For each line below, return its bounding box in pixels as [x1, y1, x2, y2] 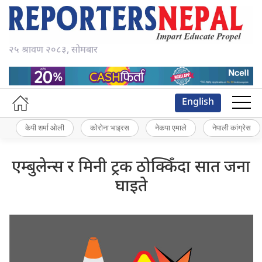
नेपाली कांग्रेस [212, 123, 251, 133]
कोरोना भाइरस [90, 123, 129, 133]
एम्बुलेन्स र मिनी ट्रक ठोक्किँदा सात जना [12, 157, 250, 178]
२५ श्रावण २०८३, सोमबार [9, 44, 98, 57]
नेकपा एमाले [155, 123, 187, 133]
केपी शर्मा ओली [25, 123, 64, 133]
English [182, 96, 214, 109]
